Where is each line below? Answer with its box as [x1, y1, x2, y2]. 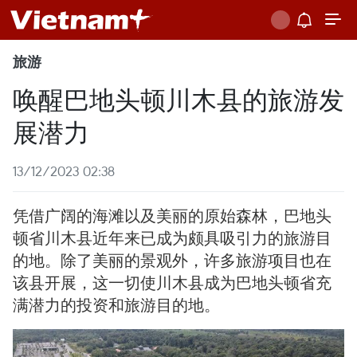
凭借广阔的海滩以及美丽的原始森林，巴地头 [13, 206, 331, 226]
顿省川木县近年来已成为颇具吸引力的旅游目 [13, 228, 331, 248]
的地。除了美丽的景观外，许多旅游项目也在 [13, 250, 331, 270]
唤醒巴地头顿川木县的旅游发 [13, 81, 344, 116]
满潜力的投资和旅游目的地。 [13, 295, 220, 315]
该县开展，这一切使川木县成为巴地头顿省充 [13, 273, 331, 292]
